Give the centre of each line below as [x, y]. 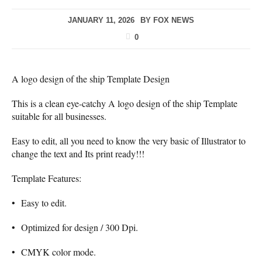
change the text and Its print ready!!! [78, 153]
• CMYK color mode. [54, 251]
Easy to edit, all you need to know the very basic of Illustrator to [129, 140]
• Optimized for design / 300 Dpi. [75, 227]
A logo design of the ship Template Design [91, 78]
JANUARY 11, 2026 [101, 20]
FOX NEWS [174, 20]
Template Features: [46, 178]
